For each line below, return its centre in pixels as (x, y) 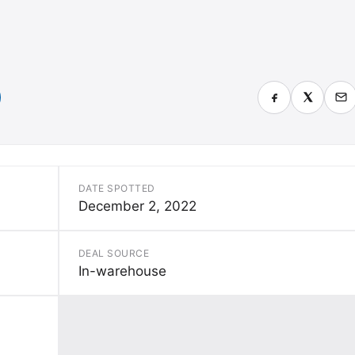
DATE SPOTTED (117, 188)
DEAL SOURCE (114, 253)
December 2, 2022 (137, 206)
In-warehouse (122, 271)
